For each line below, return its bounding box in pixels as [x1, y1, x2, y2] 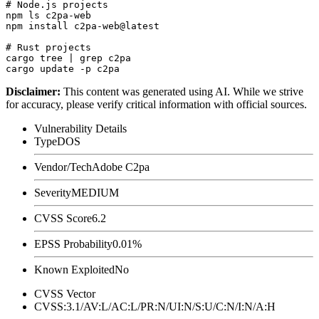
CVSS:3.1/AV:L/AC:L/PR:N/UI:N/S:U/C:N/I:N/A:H [34, 300, 276, 313]
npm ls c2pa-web [6, 9, 91, 21]
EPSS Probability [34, 237, 113, 250]
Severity [34, 186, 71, 199]
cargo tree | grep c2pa [6, 52, 131, 63]
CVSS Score [34, 211, 92, 224]
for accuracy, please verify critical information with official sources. [6, 98, 307, 110]
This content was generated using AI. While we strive [63, 85, 303, 98]
